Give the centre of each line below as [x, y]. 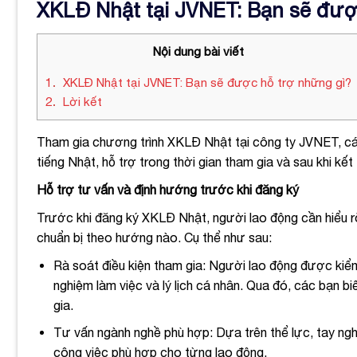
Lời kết [81, 101]
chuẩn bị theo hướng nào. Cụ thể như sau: [154, 237]
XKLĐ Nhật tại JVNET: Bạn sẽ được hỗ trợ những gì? [206, 82]
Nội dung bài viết [198, 51]
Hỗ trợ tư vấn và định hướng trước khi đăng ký [168, 189]
